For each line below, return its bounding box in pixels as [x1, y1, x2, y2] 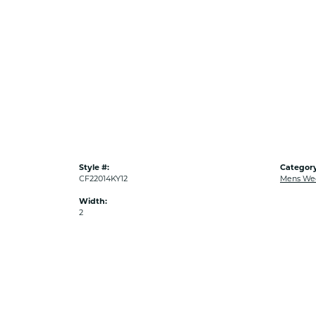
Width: [79, 198, 107, 206]
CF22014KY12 [79, 176, 128, 183]
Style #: [79, 164, 109, 172]
